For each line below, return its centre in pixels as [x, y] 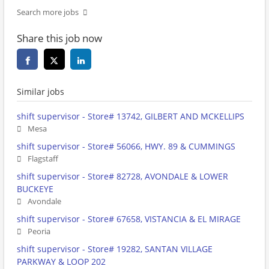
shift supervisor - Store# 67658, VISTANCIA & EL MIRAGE [129, 219]
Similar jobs [41, 92]
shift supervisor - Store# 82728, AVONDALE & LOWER [122, 177]
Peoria [39, 232]
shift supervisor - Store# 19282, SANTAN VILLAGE [115, 249]
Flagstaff [43, 159]
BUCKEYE [35, 189]
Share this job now [59, 38]
